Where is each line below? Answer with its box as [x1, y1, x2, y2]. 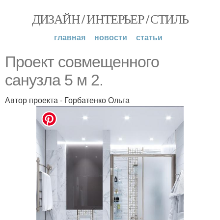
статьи [136, 31, 163, 43]
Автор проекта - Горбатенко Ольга [5, 94, 130, 106]
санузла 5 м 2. [5, 71, 103, 89]
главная [54, 31, 85, 43]
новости [94, 31, 127, 43]
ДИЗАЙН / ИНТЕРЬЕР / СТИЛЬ [31, 10, 189, 27]
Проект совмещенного [5, 53, 159, 71]
